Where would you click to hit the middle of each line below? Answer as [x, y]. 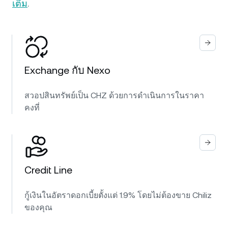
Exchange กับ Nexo [67, 70]
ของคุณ [38, 207]
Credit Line [48, 170]
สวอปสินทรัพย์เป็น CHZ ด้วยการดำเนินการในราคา [114, 95]
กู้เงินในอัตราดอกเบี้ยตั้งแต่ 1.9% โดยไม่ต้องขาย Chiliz [118, 195]
